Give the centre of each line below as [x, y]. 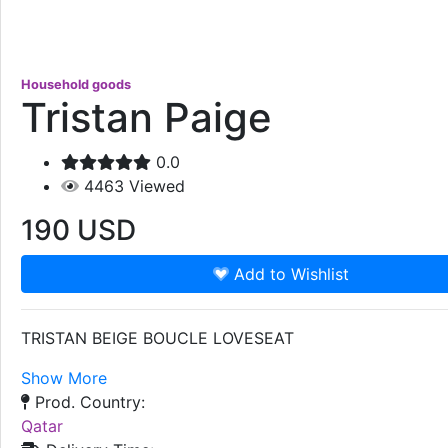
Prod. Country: [87, 401]
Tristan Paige [146, 117]
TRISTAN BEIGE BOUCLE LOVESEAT [157, 337]
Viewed [157, 185]
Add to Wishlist [289, 273]
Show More [64, 377]
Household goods [76, 84]
